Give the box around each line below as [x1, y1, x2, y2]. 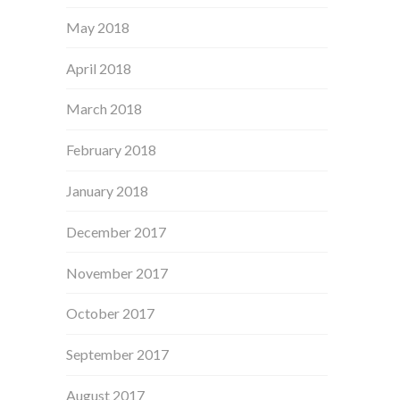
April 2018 [66, 59, 132, 77]
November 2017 [66, 263, 169, 281]
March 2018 [66, 100, 143, 118]
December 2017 [66, 222, 167, 240]
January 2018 [66, 182, 149, 200]
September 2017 [66, 346, 170, 363]
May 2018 [66, 18, 130, 36]
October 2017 [66, 304, 155, 322]
